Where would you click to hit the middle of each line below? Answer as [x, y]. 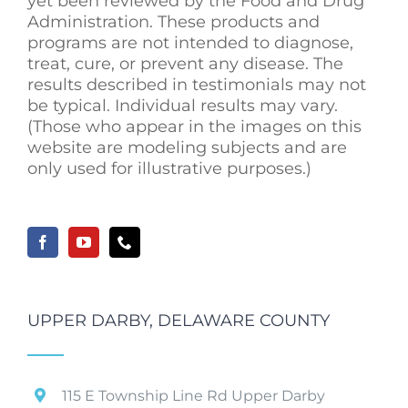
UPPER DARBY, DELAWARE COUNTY [178, 320]
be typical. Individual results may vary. [183, 105]
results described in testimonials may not [197, 84]
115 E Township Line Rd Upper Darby [194, 395]
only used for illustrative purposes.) [169, 168]
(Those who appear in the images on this [194, 126]
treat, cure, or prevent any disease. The [185, 63]
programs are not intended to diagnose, [190, 42]
